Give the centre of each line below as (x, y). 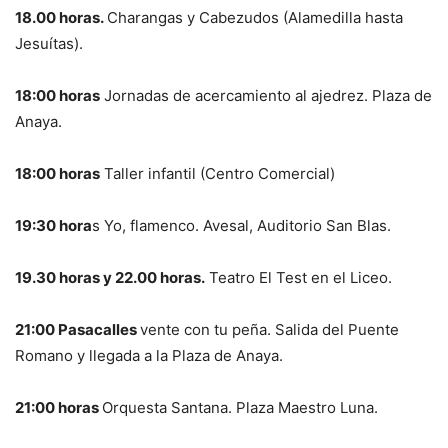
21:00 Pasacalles (77, 329)
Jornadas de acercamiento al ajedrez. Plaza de (266, 95)
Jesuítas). (49, 43)
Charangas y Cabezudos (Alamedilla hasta (255, 17)
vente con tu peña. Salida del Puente (269, 329)
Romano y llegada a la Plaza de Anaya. (149, 355)
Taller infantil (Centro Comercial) (217, 173)
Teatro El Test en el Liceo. (298, 277)
